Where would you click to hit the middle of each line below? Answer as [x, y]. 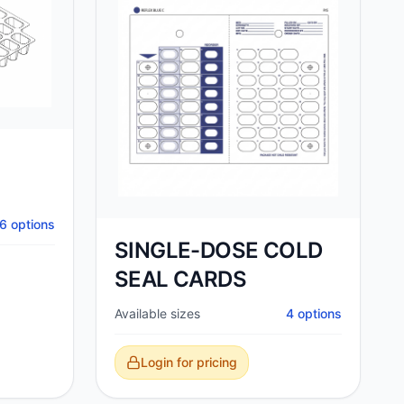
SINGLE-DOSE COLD [219, 250]
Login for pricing [189, 362]
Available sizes [157, 313]
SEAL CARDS [180, 279]
